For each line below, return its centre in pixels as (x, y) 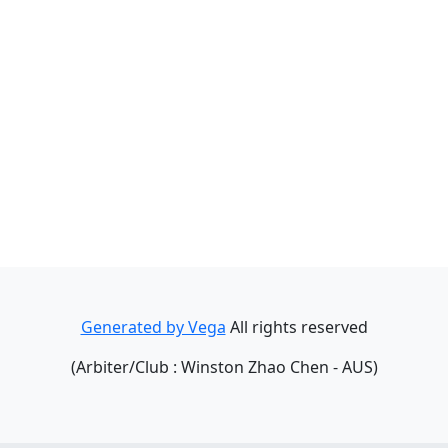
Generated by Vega (153, 327)
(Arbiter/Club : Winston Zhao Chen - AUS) (224, 367)
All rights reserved (296, 327)
